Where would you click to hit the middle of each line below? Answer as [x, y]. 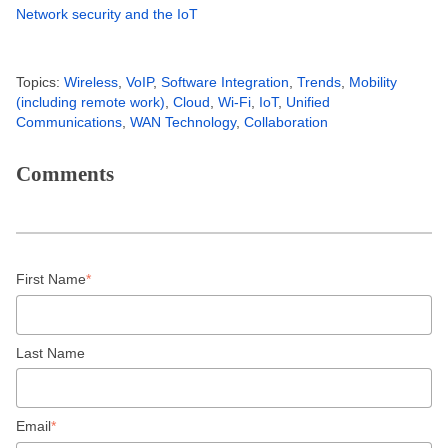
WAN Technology [183, 122]
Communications [69, 122]
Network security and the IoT [107, 14]
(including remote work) [90, 102]
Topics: [40, 82]
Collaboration [286, 122]
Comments [65, 174]
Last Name [50, 352]
